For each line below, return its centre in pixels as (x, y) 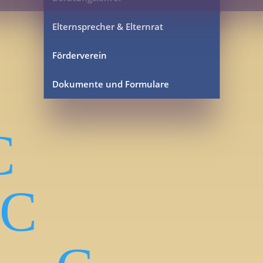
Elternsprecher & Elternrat (107, 26)
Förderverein (79, 55)
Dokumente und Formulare (110, 84)
